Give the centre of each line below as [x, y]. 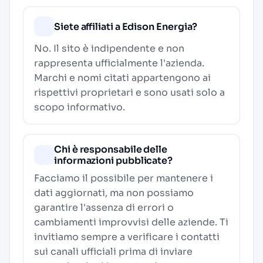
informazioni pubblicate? [114, 161]
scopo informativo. [80, 107]
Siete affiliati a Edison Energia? [126, 26]
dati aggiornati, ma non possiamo [114, 193]
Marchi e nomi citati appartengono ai [122, 78]
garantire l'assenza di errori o [104, 208]
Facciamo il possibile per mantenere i [124, 178]
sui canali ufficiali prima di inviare [113, 252]
